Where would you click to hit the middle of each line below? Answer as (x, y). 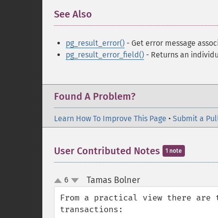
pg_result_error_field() (105, 55)
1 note (174, 151)
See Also (73, 14)
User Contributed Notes (108, 151)
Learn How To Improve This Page (110, 118)
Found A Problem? (95, 96)
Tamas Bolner (113, 180)
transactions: (91, 209)
